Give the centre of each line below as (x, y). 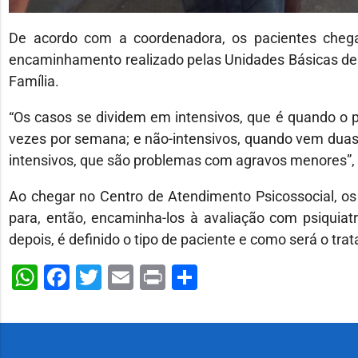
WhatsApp (97, 277)
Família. (34, 81)
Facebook (125, 277)
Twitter (141, 277)
